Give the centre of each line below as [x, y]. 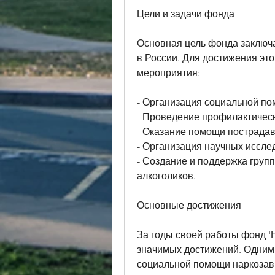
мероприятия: [168, 72]
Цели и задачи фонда [186, 14]
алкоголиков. [166, 176]
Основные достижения [189, 205]
